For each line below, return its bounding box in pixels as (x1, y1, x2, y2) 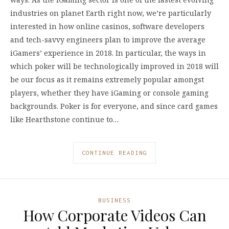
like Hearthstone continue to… (10, 114, 119, 125)
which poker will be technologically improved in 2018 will (10, 61, 219, 72)
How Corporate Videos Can (22, 205, 207, 226)
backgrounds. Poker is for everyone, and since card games (10, 101, 218, 111)
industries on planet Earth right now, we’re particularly (10, 8, 211, 18)
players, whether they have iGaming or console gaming (10, 88, 209, 98)
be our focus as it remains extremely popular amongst (10, 75, 204, 85)
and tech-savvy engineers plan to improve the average (10, 35, 205, 45)
